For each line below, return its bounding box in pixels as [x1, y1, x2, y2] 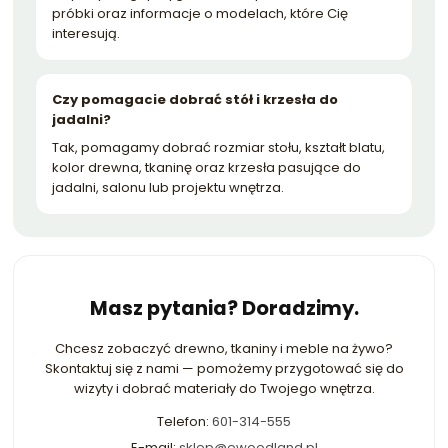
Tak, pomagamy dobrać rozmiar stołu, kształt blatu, [52, 137, 385, 157]
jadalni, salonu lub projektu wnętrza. [52, 177, 284, 197]
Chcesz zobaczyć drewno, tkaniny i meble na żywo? [55, 338, 393, 358]
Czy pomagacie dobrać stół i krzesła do [52, 89, 338, 109]
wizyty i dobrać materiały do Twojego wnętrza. [73, 378, 375, 398]
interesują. [52, 23, 120, 43]
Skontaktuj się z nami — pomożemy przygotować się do [44, 358, 404, 378]
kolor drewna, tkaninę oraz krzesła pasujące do [52, 157, 361, 177]
